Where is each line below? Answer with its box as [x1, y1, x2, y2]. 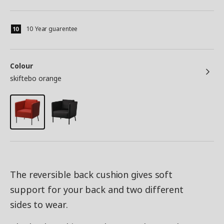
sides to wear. [10, 198, 68, 211]
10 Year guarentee [26, 24, 78, 33]
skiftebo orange [10, 73, 61, 83]
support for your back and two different [10, 183, 184, 196]
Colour [10, 61, 33, 71]
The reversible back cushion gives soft [10, 168, 173, 181]
